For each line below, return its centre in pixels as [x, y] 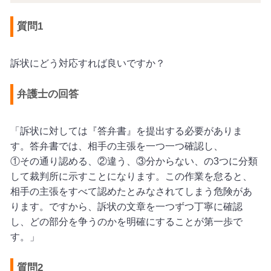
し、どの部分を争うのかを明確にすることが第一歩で [126, 222]
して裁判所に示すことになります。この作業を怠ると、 [131, 177]
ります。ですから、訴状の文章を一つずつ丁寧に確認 [126, 207]
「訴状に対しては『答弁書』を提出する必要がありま [126, 131]
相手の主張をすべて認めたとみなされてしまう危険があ [131, 192]
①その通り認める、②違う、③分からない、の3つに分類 [134, 162]
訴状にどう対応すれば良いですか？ [87, 63]
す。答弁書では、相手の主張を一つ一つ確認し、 [116, 146]
